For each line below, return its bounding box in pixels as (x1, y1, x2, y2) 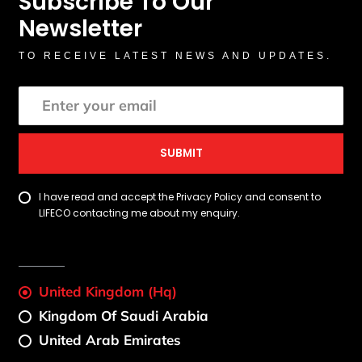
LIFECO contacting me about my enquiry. (39, 206, 241, 221)
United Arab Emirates (39, 331, 182, 349)
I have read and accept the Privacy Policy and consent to (39, 190, 322, 204)
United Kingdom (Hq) (39, 283, 178, 301)
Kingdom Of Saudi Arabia (39, 307, 209, 325)
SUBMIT (159, 145, 203, 162)
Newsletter (19, 12, 143, 44)
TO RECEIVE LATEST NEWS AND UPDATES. (19, 49, 333, 61)
